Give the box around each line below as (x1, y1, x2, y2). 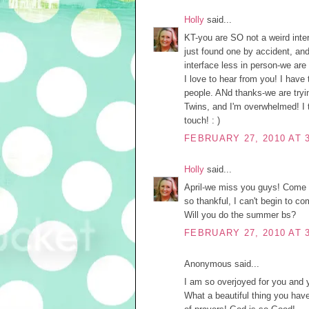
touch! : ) (184, 115, 220, 126)
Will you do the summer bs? (184, 210, 296, 220)
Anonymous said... (184, 258, 259, 269)
